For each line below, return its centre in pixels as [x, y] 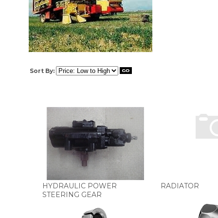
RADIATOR [180, 186]
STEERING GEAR [72, 195]
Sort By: [42, 71]
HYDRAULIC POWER [80, 186]
